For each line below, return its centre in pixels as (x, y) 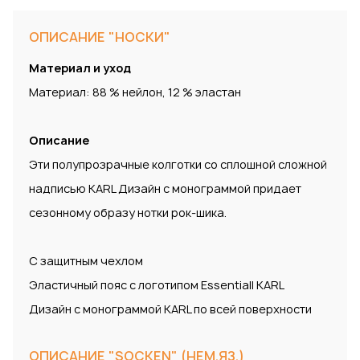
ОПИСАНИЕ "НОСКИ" (100, 37)
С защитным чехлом (86, 261)
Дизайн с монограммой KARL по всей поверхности (170, 309)
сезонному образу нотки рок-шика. (128, 213)
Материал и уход (80, 68)
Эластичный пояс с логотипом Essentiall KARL (157, 285)
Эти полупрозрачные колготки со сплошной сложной (178, 165)
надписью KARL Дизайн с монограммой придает (165, 189)
